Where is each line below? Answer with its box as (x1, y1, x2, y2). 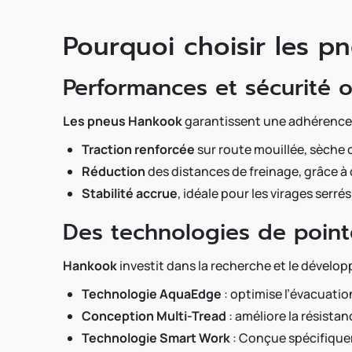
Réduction (82, 163, 145, 180)
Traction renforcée (82, 141, 195, 158)
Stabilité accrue (82, 185, 178, 202)
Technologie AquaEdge (82, 285, 222, 302)
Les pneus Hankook (63, 112, 182, 130)
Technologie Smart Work (82, 329, 230, 346)
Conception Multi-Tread (82, 307, 226, 324)
